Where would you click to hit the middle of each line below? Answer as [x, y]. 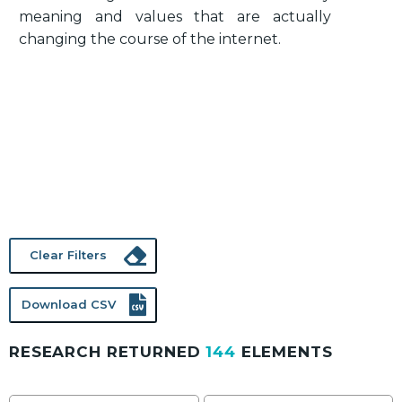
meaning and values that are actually [175, 16]
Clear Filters [68, 255]
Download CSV [68, 305]
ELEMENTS [284, 351]
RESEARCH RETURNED [108, 351]
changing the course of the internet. [150, 39]
